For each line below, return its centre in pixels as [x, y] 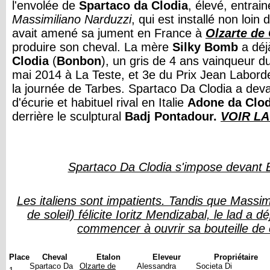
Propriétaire [236, 257]
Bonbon [79, 61]
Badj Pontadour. [171, 116]
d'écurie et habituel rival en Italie [100, 102]
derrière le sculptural [68, 116]
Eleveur [166, 257]
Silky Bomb [205, 47]
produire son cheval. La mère [92, 47]
